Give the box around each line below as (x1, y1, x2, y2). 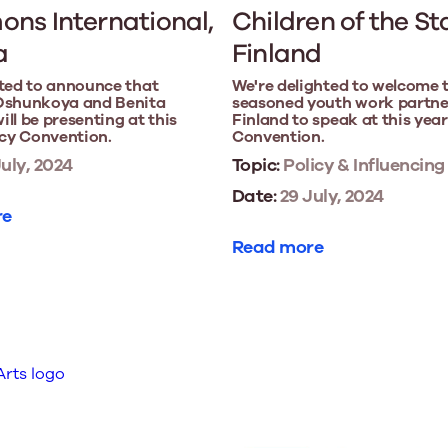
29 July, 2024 (276, 184, 384, 209)
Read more (232, 235, 324, 260)
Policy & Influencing (279, 153, 445, 178)
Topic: (232, 153, 280, 178)
